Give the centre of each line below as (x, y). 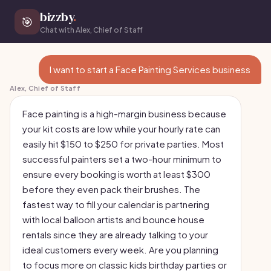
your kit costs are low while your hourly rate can (121, 129)
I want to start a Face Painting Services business (150, 69)
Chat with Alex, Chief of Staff (91, 30)
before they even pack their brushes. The (111, 189)
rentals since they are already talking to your (115, 234)
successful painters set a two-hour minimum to (122, 159)
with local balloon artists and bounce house (113, 219)
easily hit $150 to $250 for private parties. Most (123, 144)
